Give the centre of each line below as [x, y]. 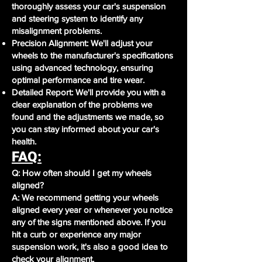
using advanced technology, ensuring [82, 68]
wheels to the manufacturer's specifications [92, 55]
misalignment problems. [57, 31]
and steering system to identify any [77, 18]
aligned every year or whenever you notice [92, 210]
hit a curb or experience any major [76, 234]
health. [24, 141]
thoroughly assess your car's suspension [89, 6]
